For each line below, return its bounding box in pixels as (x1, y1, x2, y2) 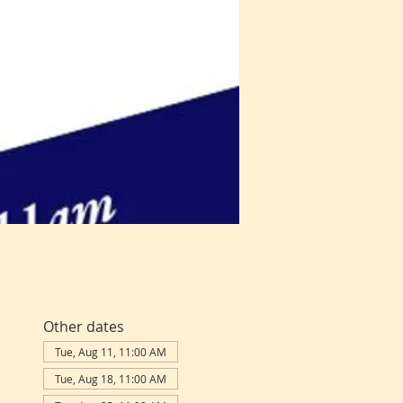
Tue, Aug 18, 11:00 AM (54, 372, 166, 386)
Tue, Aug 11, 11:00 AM (54, 345, 166, 359)
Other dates (42, 317, 124, 336)
